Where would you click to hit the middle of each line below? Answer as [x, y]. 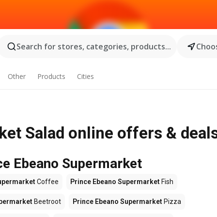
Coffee [47, 182]
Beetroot [47, 201]
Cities [85, 76]
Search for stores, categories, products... [93, 46]
